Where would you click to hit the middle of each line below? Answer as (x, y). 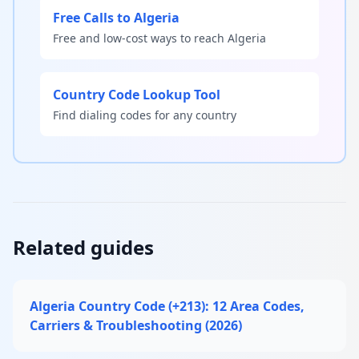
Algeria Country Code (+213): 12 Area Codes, (167, 306)
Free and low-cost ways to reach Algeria (159, 38)
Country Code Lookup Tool (137, 94)
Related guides (83, 247)
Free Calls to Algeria (116, 17)
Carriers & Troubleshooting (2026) (136, 325)
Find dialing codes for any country (145, 115)
